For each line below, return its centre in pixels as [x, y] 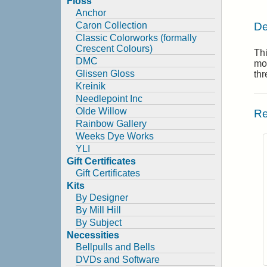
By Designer [102, 198]
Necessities [93, 235]
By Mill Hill [98, 210]
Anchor [91, 13]
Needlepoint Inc [109, 99]
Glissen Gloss [105, 74]
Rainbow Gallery [111, 124]
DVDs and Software [118, 260]
